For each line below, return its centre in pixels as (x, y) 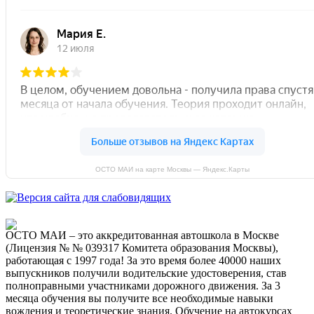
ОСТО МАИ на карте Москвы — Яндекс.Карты (172, 169)
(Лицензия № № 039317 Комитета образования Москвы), (142, 247)
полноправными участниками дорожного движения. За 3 (143, 285)
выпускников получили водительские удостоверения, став (146, 273)
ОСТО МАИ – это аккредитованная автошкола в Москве (142, 235)
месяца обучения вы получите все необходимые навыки (139, 298)
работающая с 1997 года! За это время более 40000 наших (143, 260)
